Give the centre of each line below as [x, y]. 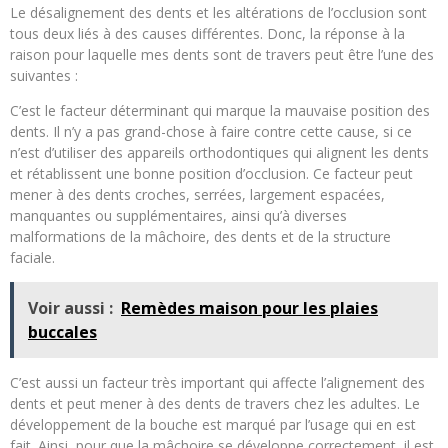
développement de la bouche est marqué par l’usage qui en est [213, 424]
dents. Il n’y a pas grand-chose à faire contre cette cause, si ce [211, 131]
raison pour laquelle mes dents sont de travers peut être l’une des [222, 54]
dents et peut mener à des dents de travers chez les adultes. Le [215, 403]
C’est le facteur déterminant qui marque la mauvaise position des [220, 110]
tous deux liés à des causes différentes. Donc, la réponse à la [207, 33]
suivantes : [44, 75]
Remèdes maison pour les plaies [249, 307]
